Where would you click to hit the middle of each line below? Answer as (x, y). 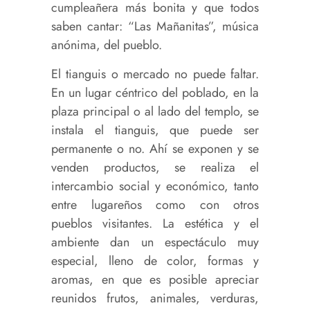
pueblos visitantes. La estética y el (155, 224)
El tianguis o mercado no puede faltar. (155, 74)
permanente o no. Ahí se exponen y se (155, 149)
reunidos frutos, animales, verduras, (155, 299)
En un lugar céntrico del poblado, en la (155, 93)
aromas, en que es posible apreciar (155, 280)
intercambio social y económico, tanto (155, 186)
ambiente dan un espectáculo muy (155, 243)
